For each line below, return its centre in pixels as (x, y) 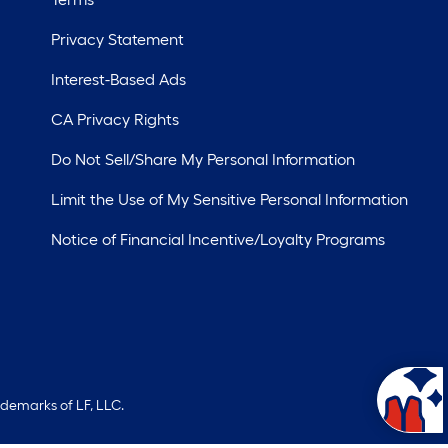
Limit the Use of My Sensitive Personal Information (229, 199)
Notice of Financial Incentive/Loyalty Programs (217, 239)
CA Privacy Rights (114, 119)
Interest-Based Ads (118, 79)
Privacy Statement (117, 39)
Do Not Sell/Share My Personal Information (202, 159)
